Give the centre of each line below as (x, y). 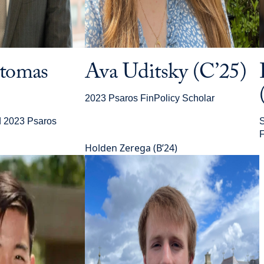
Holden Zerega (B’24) (131, 148)
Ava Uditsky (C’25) (166, 73)
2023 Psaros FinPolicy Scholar (150, 98)
